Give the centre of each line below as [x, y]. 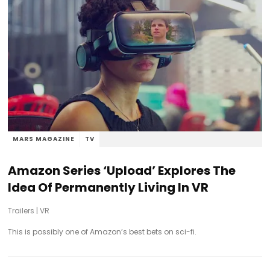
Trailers [21, 210]
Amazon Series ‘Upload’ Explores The [122, 170]
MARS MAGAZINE [44, 139]
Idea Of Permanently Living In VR [108, 187]
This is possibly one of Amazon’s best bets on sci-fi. [102, 231]
